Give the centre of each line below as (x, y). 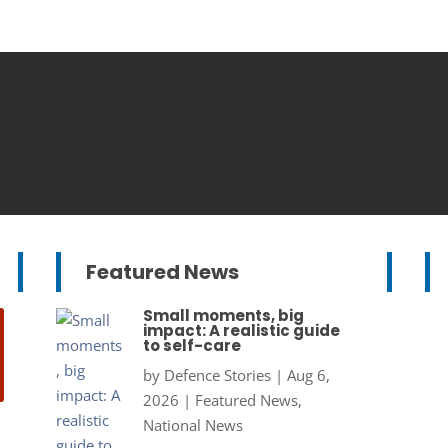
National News (192, 425)
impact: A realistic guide (241, 331)
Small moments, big (223, 316)
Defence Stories (217, 375)
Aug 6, (308, 375)
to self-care (191, 346)
